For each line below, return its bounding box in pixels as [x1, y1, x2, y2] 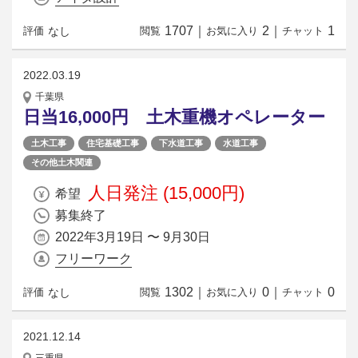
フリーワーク [55, 251, 132, 265]
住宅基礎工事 [86, 137, 139, 148]
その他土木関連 [31, 157, 93, 167]
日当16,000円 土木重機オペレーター [23, 106, 325, 127]
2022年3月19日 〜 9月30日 [55, 229, 210, 244]
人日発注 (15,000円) [88, 182, 245, 203]
